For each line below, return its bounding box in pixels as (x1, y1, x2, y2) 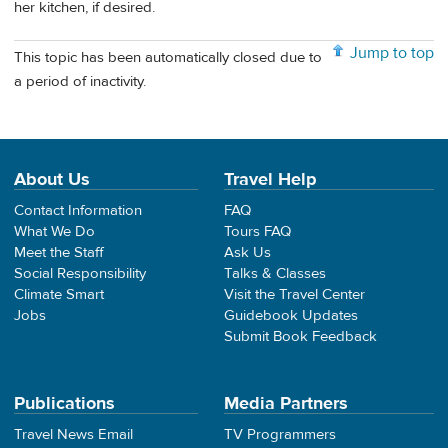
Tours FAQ (224, 222, 291, 242)
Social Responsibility (14, 264, 146, 284)
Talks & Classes (224, 264, 326, 284)
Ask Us (224, 243, 271, 263)
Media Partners (224, 392, 348, 416)
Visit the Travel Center (224, 285, 365, 305)
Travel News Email (14, 425, 133, 445)
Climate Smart (14, 285, 104, 305)
